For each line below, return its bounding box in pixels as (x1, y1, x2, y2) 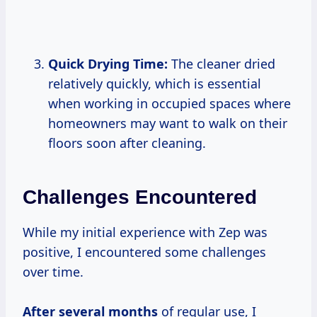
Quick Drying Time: (48, 54, 168, 72)
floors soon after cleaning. (48, 134, 206, 151)
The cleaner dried (168, 54, 275, 72)
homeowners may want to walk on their (48, 114, 287, 132)
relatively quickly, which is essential (48, 74, 261, 92)
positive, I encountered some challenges (23, 243, 266, 260)
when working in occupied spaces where (48, 94, 291, 112)
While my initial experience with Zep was (23, 223, 267, 241)
